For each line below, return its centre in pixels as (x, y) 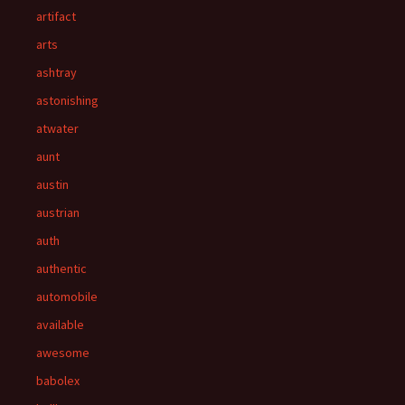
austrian (58, 212)
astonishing (67, 100)
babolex (58, 381)
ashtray (57, 72)
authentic (61, 268)
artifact (56, 16)
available (60, 325)
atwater (57, 128)
